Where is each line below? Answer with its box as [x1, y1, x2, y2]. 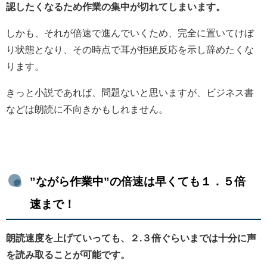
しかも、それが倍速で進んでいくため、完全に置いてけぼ [6, 27, 254, 38]
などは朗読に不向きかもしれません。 [6, 104, 168, 114]
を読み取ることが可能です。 [6, 249, 130, 259]
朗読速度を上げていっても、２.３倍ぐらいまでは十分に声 [6, 232, 256, 243]
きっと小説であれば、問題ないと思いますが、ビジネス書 [6, 87, 254, 97]
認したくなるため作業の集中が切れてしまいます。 [6, 1, 225, 11]
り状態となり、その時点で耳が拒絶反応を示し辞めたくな [6, 44, 254, 54]
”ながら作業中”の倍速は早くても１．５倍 [30, 175, 246, 187]
